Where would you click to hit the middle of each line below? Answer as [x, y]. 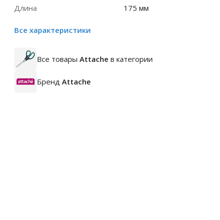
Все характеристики [53, 30]
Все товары [58, 59]
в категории [131, 59]
